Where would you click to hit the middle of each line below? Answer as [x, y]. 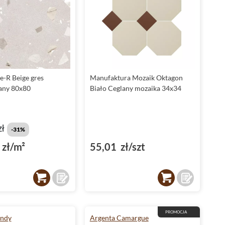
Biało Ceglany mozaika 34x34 [135, 88]
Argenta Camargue [119, 218]
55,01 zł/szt [117, 147]
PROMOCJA [176, 212]
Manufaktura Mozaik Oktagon [136, 78]
